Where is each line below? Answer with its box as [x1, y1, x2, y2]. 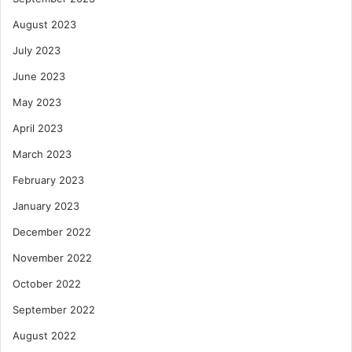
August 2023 [13, 18, 76, 31]
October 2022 [13, 277, 81, 291]
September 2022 [13, 303, 95, 317]
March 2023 [13, 148, 71, 161]
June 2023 [13, 70, 65, 83]
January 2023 [13, 200, 79, 213]
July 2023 [13, 44, 60, 57]
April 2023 [13, 122, 63, 135]
